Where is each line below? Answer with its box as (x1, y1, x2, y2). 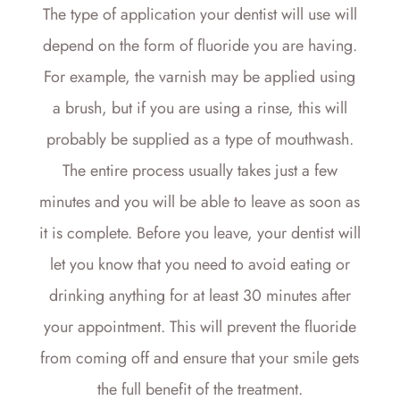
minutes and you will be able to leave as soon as (39, 190, 361, 214)
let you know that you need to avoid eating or (49, 253, 350, 277)
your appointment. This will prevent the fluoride (43, 315, 356, 339)
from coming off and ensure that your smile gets (40, 346, 360, 371)
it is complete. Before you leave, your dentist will (38, 221, 361, 246)
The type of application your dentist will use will (42, 3, 357, 27)
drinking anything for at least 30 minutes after (48, 284, 351, 308)
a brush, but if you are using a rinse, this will (52, 96, 347, 121)
